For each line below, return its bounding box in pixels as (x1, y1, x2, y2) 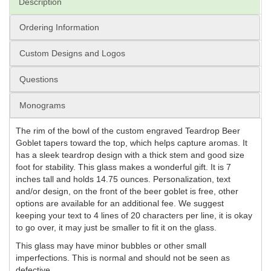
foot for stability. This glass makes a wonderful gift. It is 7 (16, 162, 231, 172)
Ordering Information (19, 22, 99, 33)
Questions (19, 74, 58, 85)
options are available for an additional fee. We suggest (16, 198, 224, 209)
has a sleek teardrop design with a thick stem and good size (16, 150, 244, 160)
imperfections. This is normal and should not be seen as (16, 253, 230, 263)
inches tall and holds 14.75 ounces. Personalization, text (16, 174, 230, 184)
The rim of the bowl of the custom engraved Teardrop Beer (16, 126, 240, 136)
